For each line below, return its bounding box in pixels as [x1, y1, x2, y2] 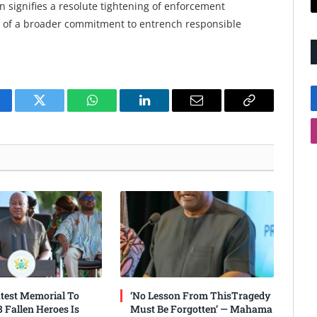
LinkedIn [143, 104, 190, 117]
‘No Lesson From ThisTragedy [130, 288, 272, 302]
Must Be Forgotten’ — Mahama [130, 301, 273, 316]
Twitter [38, 104, 76, 117]
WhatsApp [91, 104, 146, 117]
